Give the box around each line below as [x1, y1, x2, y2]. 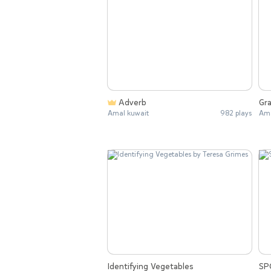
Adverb [119, 97, 146, 109]
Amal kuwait [108, 108, 149, 119]
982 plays [220, 108, 252, 119]
